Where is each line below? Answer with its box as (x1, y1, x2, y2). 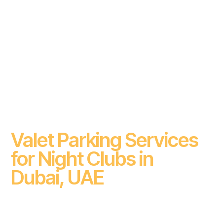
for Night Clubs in (11, 146, 154, 171)
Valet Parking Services (11, 127, 199, 152)
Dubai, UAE (11, 165, 105, 189)
